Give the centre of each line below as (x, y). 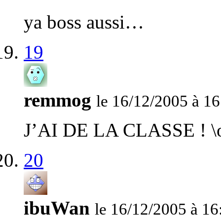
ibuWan (57, 208)
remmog (57, 100)
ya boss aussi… (84, 22)
